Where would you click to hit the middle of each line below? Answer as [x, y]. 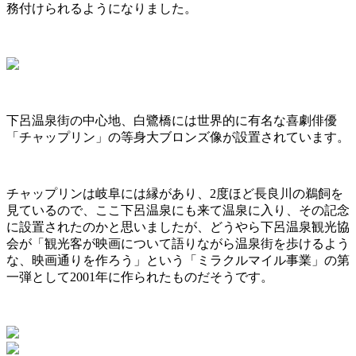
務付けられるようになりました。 [102, 9]
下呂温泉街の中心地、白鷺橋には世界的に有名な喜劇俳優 [172, 121]
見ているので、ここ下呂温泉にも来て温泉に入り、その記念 [178, 211]
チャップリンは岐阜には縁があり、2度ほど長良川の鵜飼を [175, 194]
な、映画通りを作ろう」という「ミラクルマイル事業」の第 [178, 261]
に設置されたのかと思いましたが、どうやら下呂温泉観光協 [178, 227]
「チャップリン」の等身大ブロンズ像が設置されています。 [178, 137]
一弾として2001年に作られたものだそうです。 [140, 277]
